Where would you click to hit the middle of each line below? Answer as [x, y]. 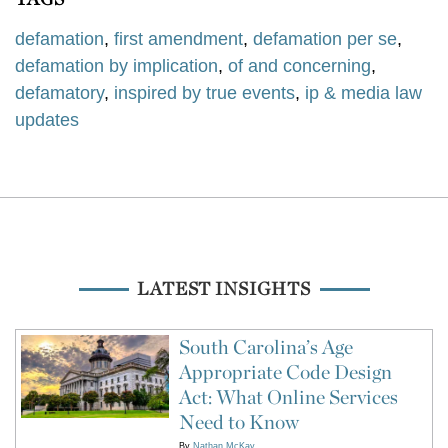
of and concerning [299, 66]
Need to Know [238, 422]
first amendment [178, 39]
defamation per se [325, 39]
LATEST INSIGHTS [224, 289]
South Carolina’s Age [265, 347]
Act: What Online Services [288, 397]
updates [47, 120]
